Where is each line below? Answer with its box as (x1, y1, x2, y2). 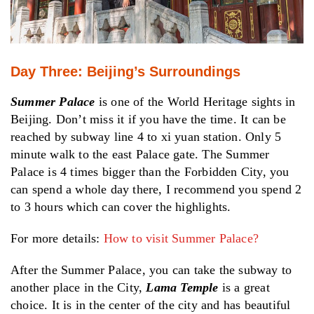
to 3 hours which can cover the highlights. (11, 199, 231, 214)
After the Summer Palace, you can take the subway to (11, 262, 292, 277)
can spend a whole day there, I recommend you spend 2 (11, 182, 302, 196)
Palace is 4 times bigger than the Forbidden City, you (11, 164, 289, 179)
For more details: (11, 231, 104, 245)
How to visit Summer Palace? (103, 231, 259, 245)
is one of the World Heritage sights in (95, 94, 296, 109)
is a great (221, 280, 270, 294)
